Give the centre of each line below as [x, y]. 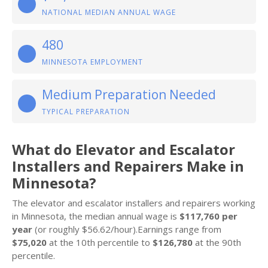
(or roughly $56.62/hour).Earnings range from [127, 229]
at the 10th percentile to [100, 242]
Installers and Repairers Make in [128, 166]
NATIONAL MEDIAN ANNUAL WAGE [109, 12]
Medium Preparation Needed [129, 95]
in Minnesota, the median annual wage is [96, 216]
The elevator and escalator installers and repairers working [134, 203]
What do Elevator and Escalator [124, 149]
